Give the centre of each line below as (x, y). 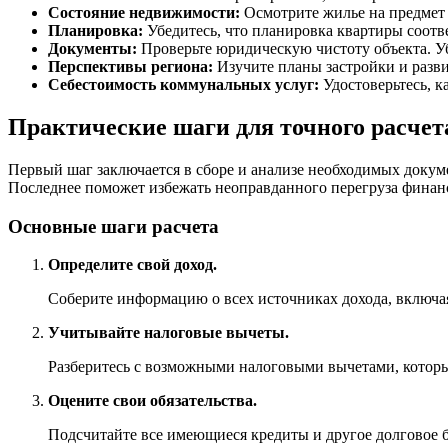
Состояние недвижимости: (144, 13)
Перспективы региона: (130, 67)
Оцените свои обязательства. (152, 401)
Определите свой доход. (132, 265)
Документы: (92, 49)
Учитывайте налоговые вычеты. (168, 333)
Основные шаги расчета (113, 226)
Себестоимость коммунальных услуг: (183, 85)
